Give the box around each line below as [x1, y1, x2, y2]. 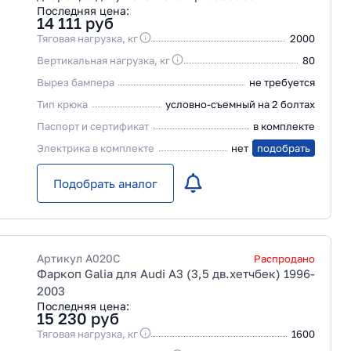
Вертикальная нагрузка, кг [37, 54, 170, 67]
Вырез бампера [37, 76, 114, 89]
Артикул [37, 251, 85, 265]
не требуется [249, 76, 315, 89]
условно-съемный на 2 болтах [165, 98, 315, 110]
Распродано [254, 252, 315, 265]
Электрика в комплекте [37, 142, 154, 154]
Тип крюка [37, 98, 88, 110]
